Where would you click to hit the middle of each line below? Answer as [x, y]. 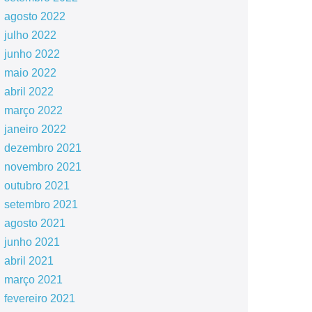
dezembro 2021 [42, 148]
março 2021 [33, 280]
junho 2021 [32, 242]
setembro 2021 [41, 204]
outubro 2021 [37, 186]
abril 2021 [29, 261]
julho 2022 [30, 35]
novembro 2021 [42, 167]
